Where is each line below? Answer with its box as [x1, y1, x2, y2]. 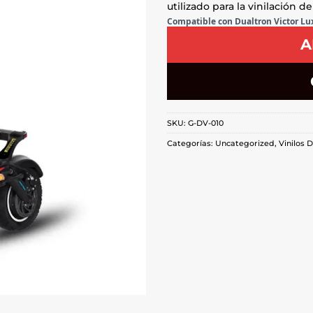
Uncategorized [215, 138, 275, 149]
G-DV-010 [188, 118, 224, 129]
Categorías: [167, 138, 215, 149]
